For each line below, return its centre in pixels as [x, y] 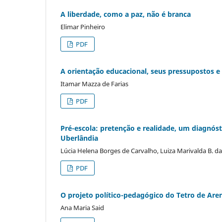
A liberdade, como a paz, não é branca [126, 14]
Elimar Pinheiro [83, 27]
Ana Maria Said [82, 207]
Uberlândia [79, 138]
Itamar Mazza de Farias [94, 83]
